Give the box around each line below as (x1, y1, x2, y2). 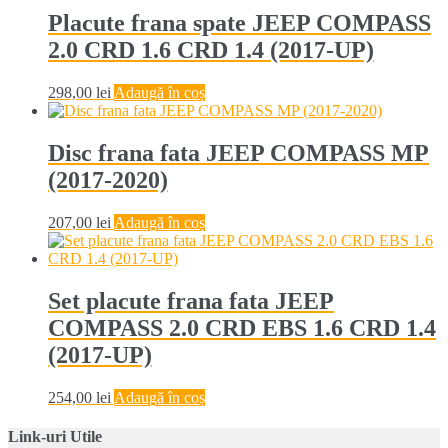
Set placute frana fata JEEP (48, 287, 334, 314)
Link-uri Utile (8, 428, 102, 446)
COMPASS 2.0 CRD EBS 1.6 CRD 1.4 (48, 314, 436, 341)
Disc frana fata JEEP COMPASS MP (48, 140, 429, 167)
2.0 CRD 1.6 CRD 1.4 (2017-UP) (48, 37, 374, 64)
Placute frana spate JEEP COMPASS (48, 10, 431, 37)
